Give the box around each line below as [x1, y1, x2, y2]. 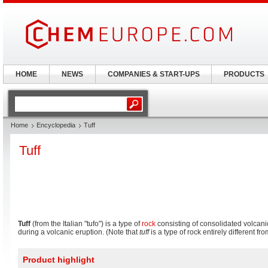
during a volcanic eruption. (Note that [18, 228, 139, 236]
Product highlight [23, 255, 95, 264]
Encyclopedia [36, 121, 75, 129]
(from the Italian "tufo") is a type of [31, 220, 142, 228]
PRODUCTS [223, 70, 264, 78]
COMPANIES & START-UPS [107, 70, 200, 78]
